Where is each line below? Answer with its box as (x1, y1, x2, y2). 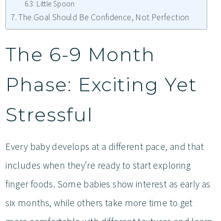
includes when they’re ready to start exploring (5, 159, 191, 171)
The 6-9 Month (5, 42, 156, 66)
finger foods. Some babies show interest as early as (5, 178, 211, 190)
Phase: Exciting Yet (5, 73, 197, 96)
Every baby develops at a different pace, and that (5, 140, 204, 152)
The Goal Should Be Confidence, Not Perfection (18, 12, 189, 23)
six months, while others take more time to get (5, 196, 193, 209)
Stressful (5, 103, 99, 126)
